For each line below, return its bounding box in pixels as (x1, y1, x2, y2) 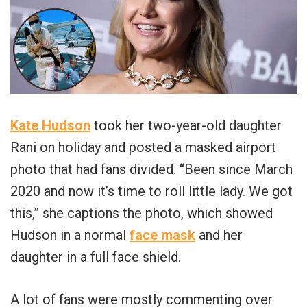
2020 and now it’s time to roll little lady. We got (10, 182, 293, 199)
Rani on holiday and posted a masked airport (10, 138, 276, 156)
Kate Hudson (10, 116, 90, 134)
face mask (130, 226, 195, 243)
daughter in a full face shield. (10, 248, 181, 265)
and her (195, 226, 243, 243)
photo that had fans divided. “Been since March (10, 160, 293, 177)
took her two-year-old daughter (90, 116, 282, 134)
